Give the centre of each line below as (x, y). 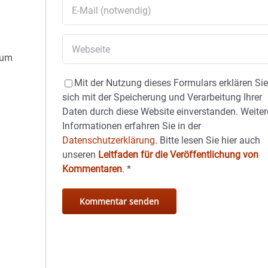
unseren (80, 155)
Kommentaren (92, 169)
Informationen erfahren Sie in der (132, 126)
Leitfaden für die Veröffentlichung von (179, 155)
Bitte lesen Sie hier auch (209, 140)
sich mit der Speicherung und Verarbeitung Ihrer (162, 97)
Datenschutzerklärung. (110, 140)
